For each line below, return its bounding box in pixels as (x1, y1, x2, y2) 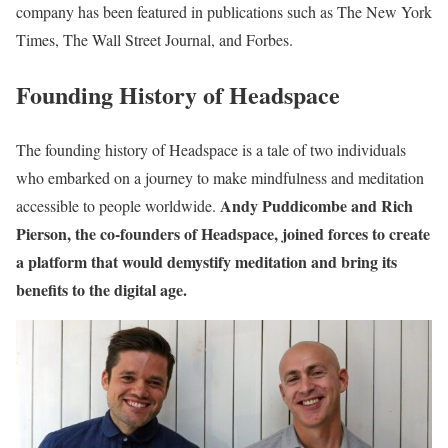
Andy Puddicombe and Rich (216, 194, 413, 218)
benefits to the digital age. (16, 278, 187, 302)
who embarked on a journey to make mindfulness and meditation (16, 167, 424, 189)
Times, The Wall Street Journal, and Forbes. (16, 29, 293, 51)
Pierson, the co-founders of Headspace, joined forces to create (16, 222, 430, 246)
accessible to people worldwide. (16, 195, 216, 217)
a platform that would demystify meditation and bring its (16, 250, 397, 274)
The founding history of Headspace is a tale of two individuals (16, 139, 406, 161)
